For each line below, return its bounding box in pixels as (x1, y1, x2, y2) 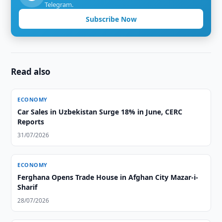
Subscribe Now (85, 14, 137, 24)
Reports (17, 117, 45, 126)
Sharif (17, 182, 38, 192)
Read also (11, 66, 51, 77)
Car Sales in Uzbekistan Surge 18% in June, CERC (17, 107, 183, 116)
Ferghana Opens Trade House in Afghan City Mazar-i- (17, 172, 199, 182)
